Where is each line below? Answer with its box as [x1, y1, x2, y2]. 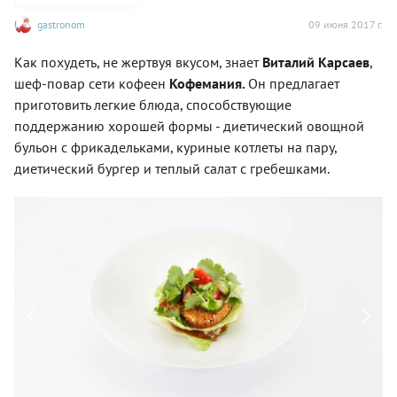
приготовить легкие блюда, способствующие [14, 96, 292, 113]
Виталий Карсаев [262, 53, 370, 71]
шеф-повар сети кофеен [14, 74, 169, 92]
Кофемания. [169, 74, 248, 92]
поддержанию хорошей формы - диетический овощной [14, 117, 364, 135]
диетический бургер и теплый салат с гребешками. [14, 160, 330, 177]
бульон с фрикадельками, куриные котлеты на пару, [14, 138, 337, 156]
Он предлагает [248, 74, 339, 92]
